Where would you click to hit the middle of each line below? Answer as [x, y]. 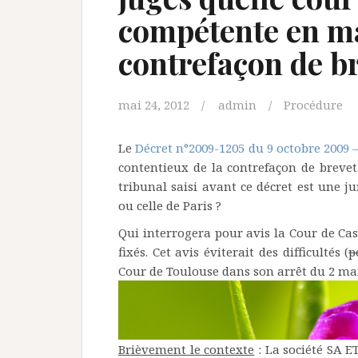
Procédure [313, 105]
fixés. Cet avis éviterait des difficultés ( [234, 252]
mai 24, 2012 [154, 105]
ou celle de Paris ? [170, 205]
